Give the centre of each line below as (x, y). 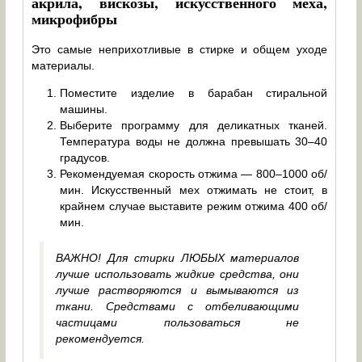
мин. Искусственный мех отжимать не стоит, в (194, 189)
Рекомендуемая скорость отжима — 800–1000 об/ (194, 173)
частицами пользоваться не (178, 322)
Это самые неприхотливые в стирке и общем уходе (180, 49)
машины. (84, 109)
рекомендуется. (101, 338)
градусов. (85, 157)
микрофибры (75, 18)
